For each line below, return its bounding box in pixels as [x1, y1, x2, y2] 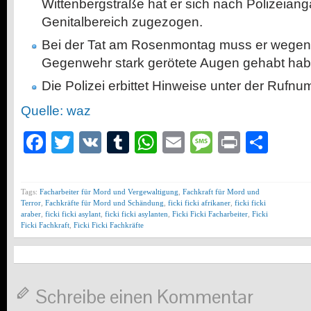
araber [21, 210, 41, 219]
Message [212, 130, 303, 155]
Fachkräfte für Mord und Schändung [45, 199, 164, 208]
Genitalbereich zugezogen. [42, 15, 203, 30]
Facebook [46, 130, 144, 155]
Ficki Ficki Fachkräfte [74, 221, 144, 230]
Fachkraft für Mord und [183, 187, 260, 196]
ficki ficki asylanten [105, 210, 168, 219]
